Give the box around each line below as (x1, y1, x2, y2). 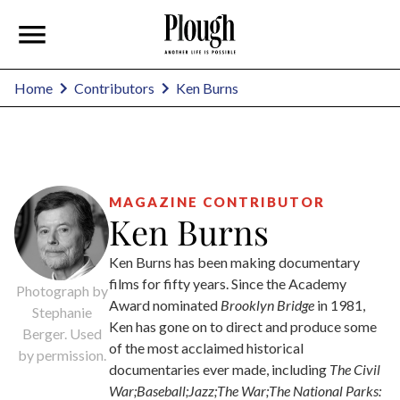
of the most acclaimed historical (109, 339, 304, 357)
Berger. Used (21, 325, 102, 343)
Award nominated (109, 296, 221, 314)
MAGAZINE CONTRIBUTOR (109, 194, 325, 211)
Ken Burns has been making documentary (109, 254, 360, 271)
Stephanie (31, 304, 92, 321)
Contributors (74, 79, 154, 97)
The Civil (329, 361, 380, 379)
